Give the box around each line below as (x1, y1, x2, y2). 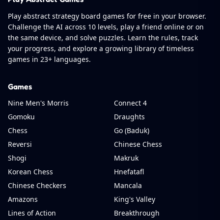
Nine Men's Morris (8, 98, 69, 108)
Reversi (8, 139, 32, 149)
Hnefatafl (114, 166, 144, 176)
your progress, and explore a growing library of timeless (8, 43, 194, 53)
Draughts (114, 111, 145, 121)
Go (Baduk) (114, 125, 149, 135)
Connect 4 (114, 98, 147, 108)
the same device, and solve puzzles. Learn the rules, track (8, 32, 198, 42)
